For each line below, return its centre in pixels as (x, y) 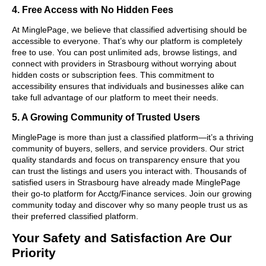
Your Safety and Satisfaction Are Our (122, 237)
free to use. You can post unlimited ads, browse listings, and (124, 52)
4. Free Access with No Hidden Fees (93, 9)
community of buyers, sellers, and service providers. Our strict (128, 148)
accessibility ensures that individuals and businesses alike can (128, 86)
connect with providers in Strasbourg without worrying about (124, 63)
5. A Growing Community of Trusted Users (106, 117)
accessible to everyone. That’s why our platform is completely (127, 41)
